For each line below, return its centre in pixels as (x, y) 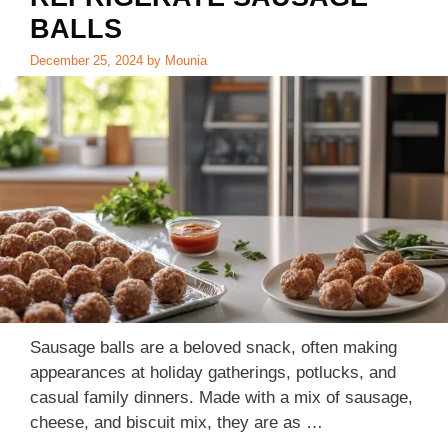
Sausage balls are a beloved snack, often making (213, 347)
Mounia (186, 61)
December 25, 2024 (86, 61)
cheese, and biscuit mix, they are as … (176, 422)
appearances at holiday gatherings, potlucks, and (213, 372)
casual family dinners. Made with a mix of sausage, (221, 397)
